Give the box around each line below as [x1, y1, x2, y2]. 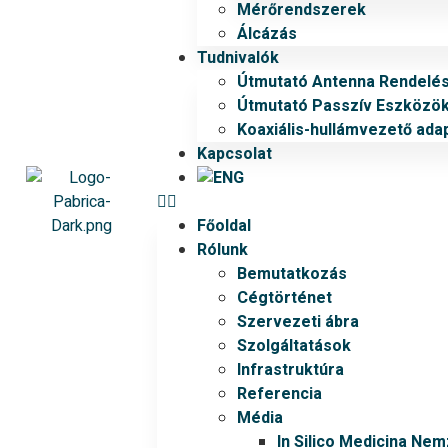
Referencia [237, 382, 323, 406]
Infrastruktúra [237, 358, 345, 382]
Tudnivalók [197, 46, 280, 70]
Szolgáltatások [237, 334, 352, 358]
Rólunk [197, 238, 249, 262]
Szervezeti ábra [237, 310, 360, 334]
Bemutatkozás [237, 262, 348, 286]
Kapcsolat [197, 142, 273, 166]
